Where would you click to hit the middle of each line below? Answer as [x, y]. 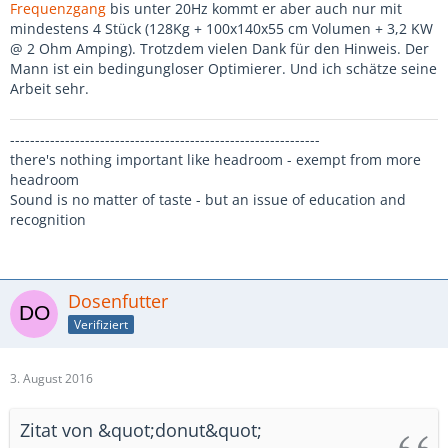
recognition [48, 219]
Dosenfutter [118, 301]
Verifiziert [101, 324]
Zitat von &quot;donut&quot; [141, 430]
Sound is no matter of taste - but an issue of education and [208, 199]
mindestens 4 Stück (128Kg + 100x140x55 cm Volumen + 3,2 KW [221, 28]
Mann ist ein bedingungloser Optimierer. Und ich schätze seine [223, 68]
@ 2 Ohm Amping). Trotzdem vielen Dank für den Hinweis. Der [219, 48]
